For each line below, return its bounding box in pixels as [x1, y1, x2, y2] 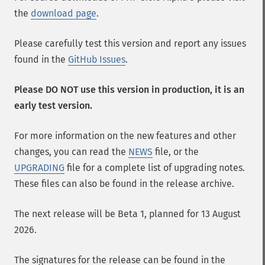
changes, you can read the [14, 146, 128, 157]
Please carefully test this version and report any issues [14, 38, 246, 49]
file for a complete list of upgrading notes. [64, 162, 245, 173]
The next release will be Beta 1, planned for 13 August [14, 208, 241, 219]
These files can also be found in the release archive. [14, 178, 234, 189]
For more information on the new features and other [14, 130, 236, 141]
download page [31, 8, 96, 19]
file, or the [153, 146, 199, 157]
